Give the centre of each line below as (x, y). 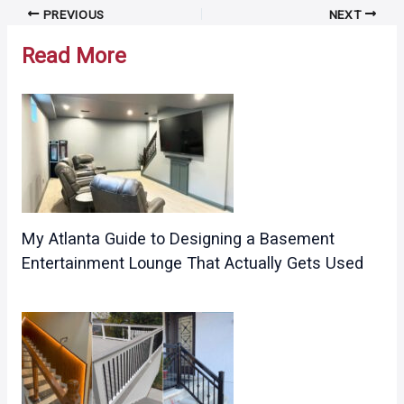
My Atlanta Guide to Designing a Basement (178, 239)
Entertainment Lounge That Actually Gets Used (192, 263)
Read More (73, 55)
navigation (38, 36)
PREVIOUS (72, 14)
